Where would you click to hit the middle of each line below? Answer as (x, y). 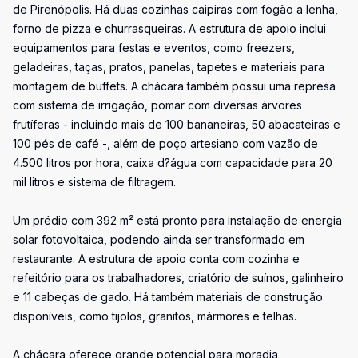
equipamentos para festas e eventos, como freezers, (154, 48)
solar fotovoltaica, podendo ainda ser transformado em (159, 239)
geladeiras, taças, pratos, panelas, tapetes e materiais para (169, 67)
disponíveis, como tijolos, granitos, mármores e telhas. (155, 316)
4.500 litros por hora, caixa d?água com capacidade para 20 (173, 163)
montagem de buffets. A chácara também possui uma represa (174, 86)
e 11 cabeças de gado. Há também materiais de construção (168, 297)
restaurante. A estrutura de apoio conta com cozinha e (156, 259)
